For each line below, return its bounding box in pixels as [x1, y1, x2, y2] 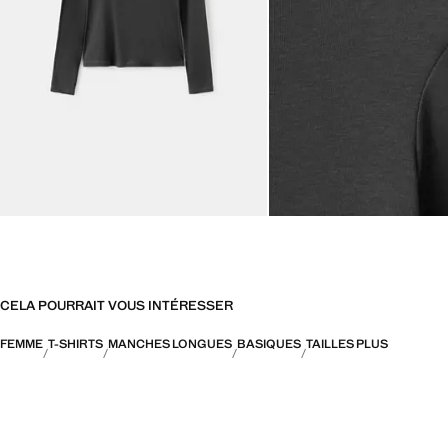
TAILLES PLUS [306, 336, 388, 353]
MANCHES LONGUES [108, 336, 232, 353]
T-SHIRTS [48, 336, 103, 353]
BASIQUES [237, 336, 301, 353]
